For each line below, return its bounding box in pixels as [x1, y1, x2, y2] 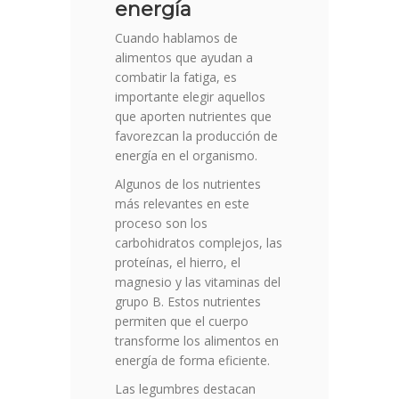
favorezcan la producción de [115, 127, 278, 145]
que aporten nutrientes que [115, 108, 272, 126]
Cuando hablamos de [115, 29, 238, 47]
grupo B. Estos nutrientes [115, 293, 261, 311]
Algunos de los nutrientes [115, 175, 261, 193]
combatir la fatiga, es [115, 69, 237, 86]
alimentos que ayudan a [115, 49, 253, 67]
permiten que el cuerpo [115, 313, 248, 330]
